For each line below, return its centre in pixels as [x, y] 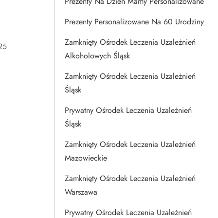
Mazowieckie [86, 158]
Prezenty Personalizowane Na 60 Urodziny [134, 22]
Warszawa [81, 192]
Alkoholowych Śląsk [97, 56]
